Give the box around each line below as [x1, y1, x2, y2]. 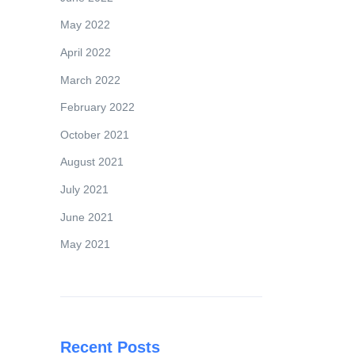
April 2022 [60, 46, 111, 59]
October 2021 [60, 128, 129, 141]
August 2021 [60, 155, 124, 169]
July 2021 [60, 183, 109, 197]
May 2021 [60, 238, 110, 251]
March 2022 [60, 73, 120, 86]
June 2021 [60, 210, 113, 223]
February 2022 [60, 101, 135, 114]
